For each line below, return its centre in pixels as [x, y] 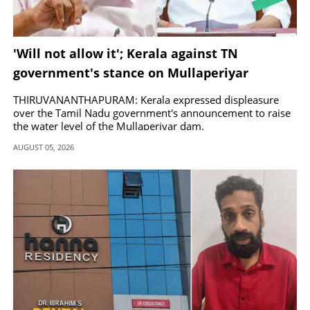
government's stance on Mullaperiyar [131, 73]
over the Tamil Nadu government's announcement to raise [152, 113]
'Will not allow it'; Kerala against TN [126, 53]
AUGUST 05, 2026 [44, 147]
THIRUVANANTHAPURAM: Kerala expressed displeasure [146, 100]
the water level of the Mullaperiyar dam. [109, 126]
